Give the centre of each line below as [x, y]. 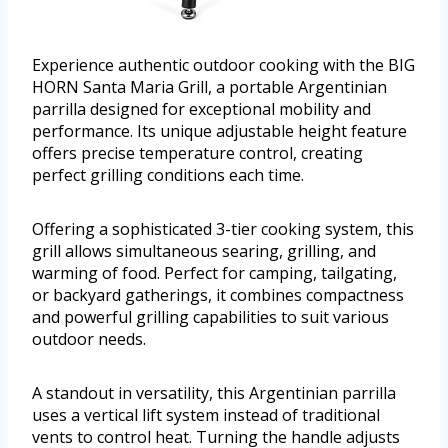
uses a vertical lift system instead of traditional [206, 415]
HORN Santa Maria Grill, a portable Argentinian [209, 87]
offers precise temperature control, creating [197, 153]
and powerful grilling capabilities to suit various [210, 317]
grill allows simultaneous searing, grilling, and [204, 251]
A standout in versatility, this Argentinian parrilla [214, 393]
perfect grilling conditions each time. [168, 175]
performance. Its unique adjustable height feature [219, 131]
